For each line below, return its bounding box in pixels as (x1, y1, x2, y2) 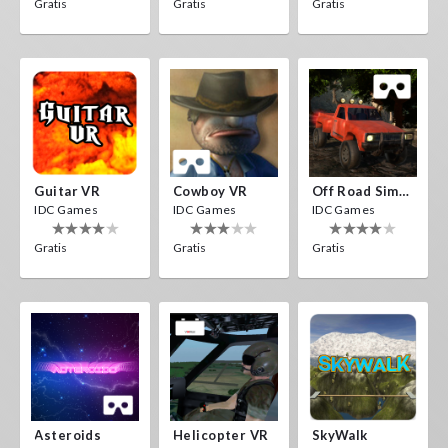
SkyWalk (311, 426, 368, 443)
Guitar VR (34, 182, 101, 199)
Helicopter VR (173, 426, 269, 443)
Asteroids (34, 426, 102, 443)
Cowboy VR (173, 182, 248, 199)
